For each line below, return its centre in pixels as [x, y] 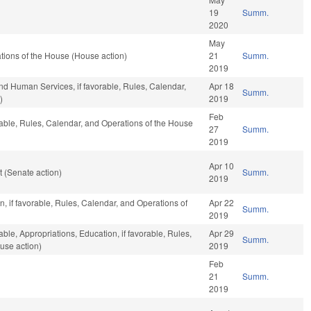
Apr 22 [222, 203]
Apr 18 [222, 86]
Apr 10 [222, 166]
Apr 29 [222, 233]
